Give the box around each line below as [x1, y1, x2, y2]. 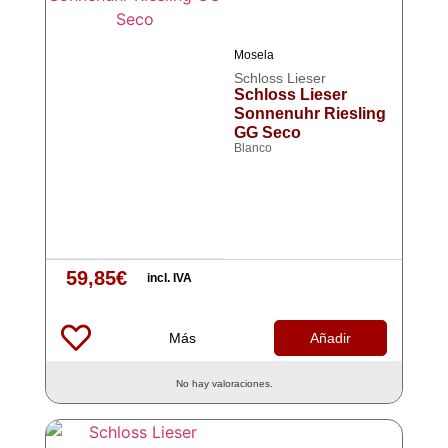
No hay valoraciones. [175, 378, 273, 389]
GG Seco [234, 124, 301, 141]
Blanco [234, 141, 272, 155]
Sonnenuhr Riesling [234, 105, 386, 122]
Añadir [310, 330, 352, 346]
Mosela [234, 48, 274, 62]
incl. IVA [146, 271, 192, 285]
